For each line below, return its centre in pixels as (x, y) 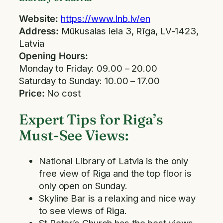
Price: (33, 93)
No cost (64, 93)
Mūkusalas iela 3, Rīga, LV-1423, (129, 31)
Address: (39, 31)
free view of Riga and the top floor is (115, 173)
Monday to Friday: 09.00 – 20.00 (88, 68)
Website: (40, 18)
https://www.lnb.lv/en (106, 18)
